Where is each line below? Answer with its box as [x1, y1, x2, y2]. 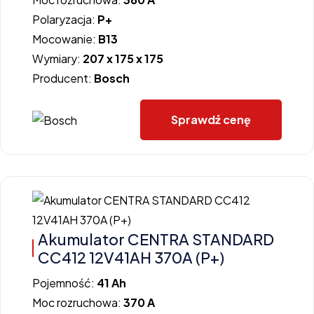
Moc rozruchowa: [32, 294, 123, 310]
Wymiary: [32, 50, 83, 66]
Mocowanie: [32, 31, 98, 46]
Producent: [32, 70, 94, 86]
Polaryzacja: [32, 11, 97, 27]
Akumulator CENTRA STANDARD [38, 228, 274, 249]
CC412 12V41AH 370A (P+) [38, 247, 224, 267]
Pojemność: [32, 275, 97, 290]
